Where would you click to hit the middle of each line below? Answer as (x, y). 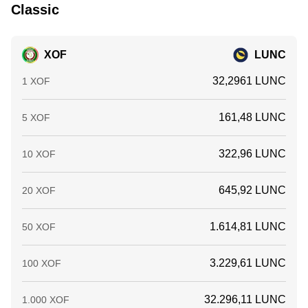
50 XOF (39, 227)
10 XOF (39, 154)
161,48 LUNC (252, 117)
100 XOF (42, 263)
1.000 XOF (46, 300)
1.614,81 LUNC (248, 227)
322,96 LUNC (252, 154)
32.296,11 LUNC (245, 299)
